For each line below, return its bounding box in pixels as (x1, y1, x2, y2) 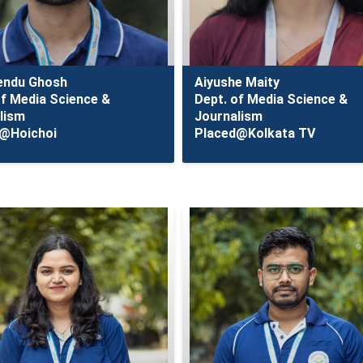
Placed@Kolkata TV (194, 126, 316, 141)
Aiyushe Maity (194, 75, 280, 90)
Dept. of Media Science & (194, 92, 348, 107)
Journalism (194, 109, 263, 124)
